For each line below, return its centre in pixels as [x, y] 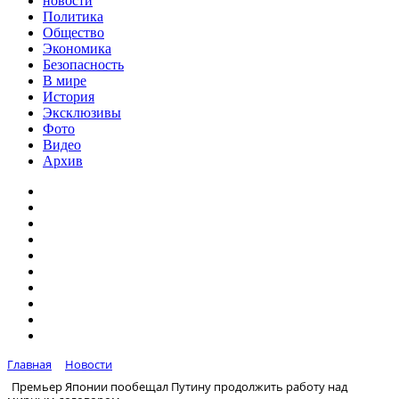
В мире [65, 81]
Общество [73, 33]
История [69, 97]
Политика [73, 16]
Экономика [77, 49]
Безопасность [83, 65]
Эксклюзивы [82, 113]
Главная [29, 364]
